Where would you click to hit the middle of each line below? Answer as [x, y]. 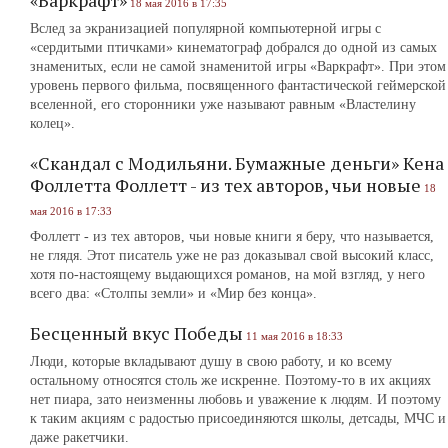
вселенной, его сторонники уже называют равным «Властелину [223, 104]
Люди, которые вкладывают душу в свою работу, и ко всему [211, 361]
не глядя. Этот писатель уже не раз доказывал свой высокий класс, [232, 255]
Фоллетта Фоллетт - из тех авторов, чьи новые [225, 185]
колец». [52, 123]
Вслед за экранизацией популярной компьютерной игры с [205, 28]
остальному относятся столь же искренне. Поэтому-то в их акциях [230, 380]
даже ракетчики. [79, 437]
